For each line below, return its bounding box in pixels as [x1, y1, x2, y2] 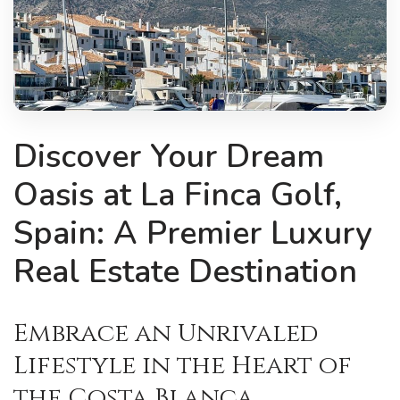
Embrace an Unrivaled [13, 317, 318, 351]
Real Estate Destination [13, 250, 357, 295]
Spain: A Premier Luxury [13, 212, 372, 256]
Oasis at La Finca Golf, [13, 173, 342, 218]
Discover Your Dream [13, 135, 324, 179]
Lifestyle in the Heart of [13, 349, 352, 383]
